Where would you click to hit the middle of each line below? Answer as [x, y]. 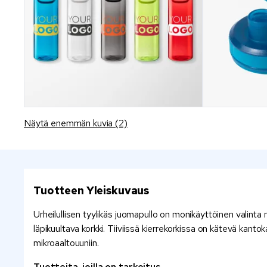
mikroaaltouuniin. [66, 243]
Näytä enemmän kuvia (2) [76, 123]
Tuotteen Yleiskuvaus [91, 190]
